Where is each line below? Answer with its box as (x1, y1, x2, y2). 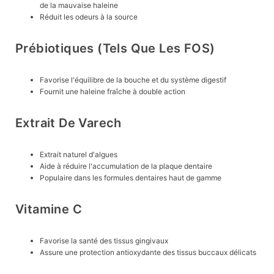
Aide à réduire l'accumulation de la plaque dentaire (40, 161, 212, 171)
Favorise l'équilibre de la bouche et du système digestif (40, 75, 226, 85)
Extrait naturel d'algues (40, 150, 117, 160)
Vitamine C (15, 202, 82, 217)
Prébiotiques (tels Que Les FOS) (15, 41, 215, 56)
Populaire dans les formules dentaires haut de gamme (40, 173, 221, 183)
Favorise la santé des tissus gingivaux (40, 236, 168, 246)
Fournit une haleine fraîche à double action (40, 87, 185, 97)
